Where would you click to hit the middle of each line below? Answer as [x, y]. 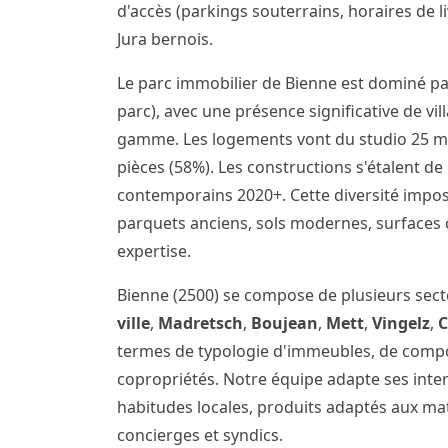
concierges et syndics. [200, 435]
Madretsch [200, 323]
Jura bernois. [165, 39]
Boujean [284, 323]
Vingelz [401, 323]
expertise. [154, 251]
